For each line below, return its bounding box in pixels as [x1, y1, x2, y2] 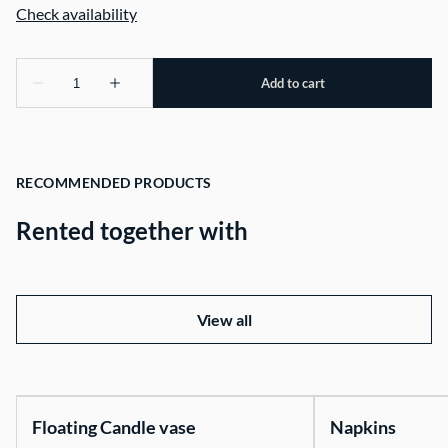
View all [196, 310, 252, 330]
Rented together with [16, 216, 248, 246]
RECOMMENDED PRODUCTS [16, 174, 212, 192]
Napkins [330, 416, 396, 439]
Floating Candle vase [32, 416, 196, 439]
